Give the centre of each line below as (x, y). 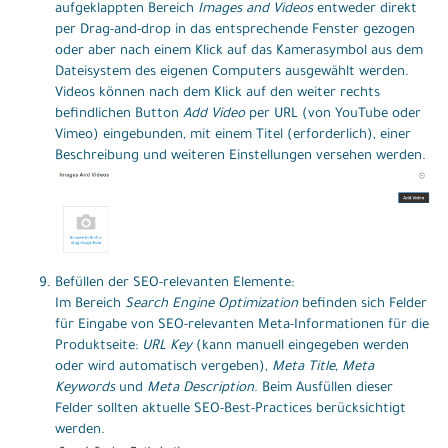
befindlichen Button (119, 114)
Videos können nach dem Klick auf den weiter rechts (217, 93)
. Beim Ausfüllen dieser (323, 389)
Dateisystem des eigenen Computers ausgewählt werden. (232, 72)
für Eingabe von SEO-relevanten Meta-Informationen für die (242, 326)
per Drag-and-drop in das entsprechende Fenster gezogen (235, 30)
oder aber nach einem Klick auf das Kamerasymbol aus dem (239, 51)
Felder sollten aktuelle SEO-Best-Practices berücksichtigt (230, 410)
